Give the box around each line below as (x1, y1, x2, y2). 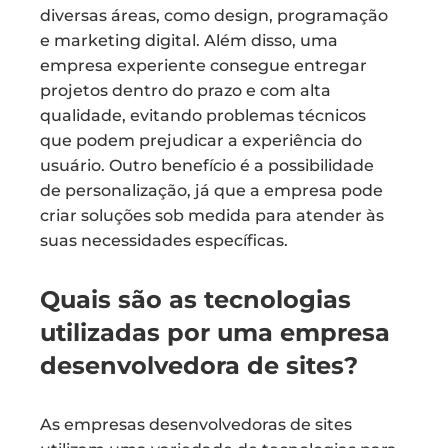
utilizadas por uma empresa (40, 318, 390, 347)
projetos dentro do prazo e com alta (40, 81, 331, 100)
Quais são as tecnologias (40, 285, 351, 314)
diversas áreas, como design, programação (40, 6, 388, 25)
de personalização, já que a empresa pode (40, 181, 383, 200)
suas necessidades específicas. (40, 231, 288, 250)
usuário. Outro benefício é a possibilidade (40, 156, 374, 175)
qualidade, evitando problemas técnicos (40, 106, 366, 125)
